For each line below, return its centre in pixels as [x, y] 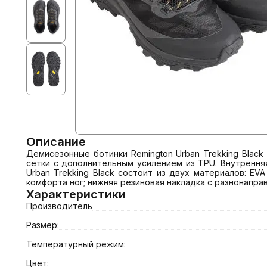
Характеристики [76, 194]
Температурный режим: [76, 244]
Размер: [43, 225]
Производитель [59, 206]
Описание [56, 142]
